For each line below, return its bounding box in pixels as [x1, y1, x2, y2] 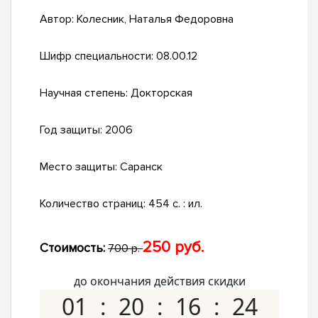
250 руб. [143, 238, 204, 258]
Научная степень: [40, 86, 131, 101]
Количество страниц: [40, 197, 148, 212]
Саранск [120, 160, 163, 175]
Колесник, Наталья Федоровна [77, 12, 234, 27]
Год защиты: [40, 123, 105, 138]
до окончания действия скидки [73, 273, 246, 290]
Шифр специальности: [40, 49, 156, 64]
